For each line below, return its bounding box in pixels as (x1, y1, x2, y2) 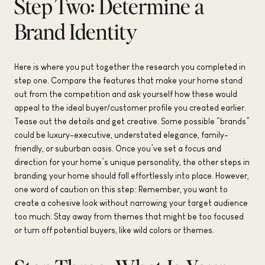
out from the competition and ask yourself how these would (14, 89, 237, 99)
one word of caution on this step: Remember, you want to (14, 184, 228, 194)
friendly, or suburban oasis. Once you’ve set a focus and (14, 143, 221, 153)
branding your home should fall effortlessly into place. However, (14, 170, 249, 180)
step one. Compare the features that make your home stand (14, 75, 243, 85)
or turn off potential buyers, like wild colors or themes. (14, 225, 214, 235)
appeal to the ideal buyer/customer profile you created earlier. (14, 102, 246, 112)
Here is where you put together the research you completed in (14, 62, 245, 72)
